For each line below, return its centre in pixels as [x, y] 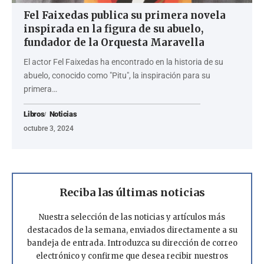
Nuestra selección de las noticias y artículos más [132, 217]
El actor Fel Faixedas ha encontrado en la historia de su [123, 62]
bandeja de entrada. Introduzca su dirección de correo [132, 243]
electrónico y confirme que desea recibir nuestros [132, 256]
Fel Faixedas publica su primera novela [125, 15]
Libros [34, 114]
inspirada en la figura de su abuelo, [113, 29]
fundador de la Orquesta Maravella [114, 42]
